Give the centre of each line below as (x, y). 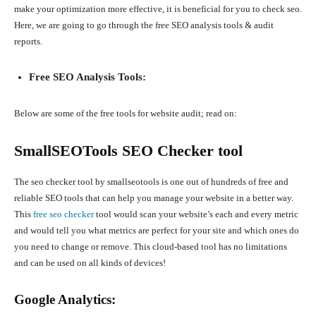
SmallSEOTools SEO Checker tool (128, 151)
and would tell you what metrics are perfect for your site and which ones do (157, 231)
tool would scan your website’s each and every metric (196, 214)
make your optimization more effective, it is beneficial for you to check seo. (158, 9)
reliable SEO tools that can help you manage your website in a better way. (154, 198)
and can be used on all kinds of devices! (90, 263)
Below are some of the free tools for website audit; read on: (126, 114)
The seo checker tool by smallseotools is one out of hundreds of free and (151, 182)
